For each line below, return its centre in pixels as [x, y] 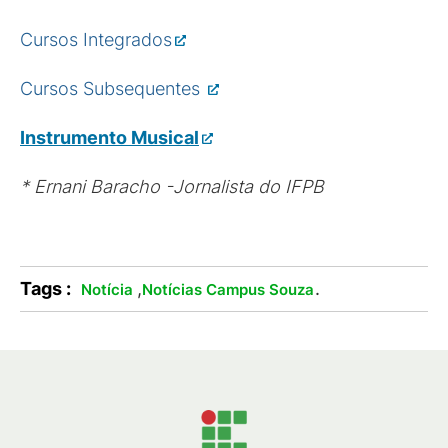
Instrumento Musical [109, 137]
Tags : [45, 288]
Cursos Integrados [96, 39]
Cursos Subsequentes [112, 88]
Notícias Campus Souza [227, 289]
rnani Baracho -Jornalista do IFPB [184, 186]
